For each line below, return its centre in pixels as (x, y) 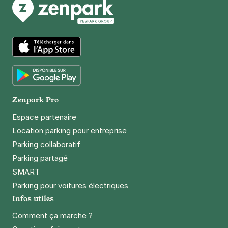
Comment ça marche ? (52, 216)
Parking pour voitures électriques (70, 186)
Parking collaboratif (46, 144)
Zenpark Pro (35, 99)
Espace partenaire (44, 117)
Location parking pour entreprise (69, 131)
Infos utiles (33, 198)
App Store (32, 63)
